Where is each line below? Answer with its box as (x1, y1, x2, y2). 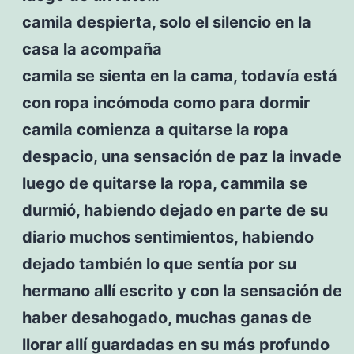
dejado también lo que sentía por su (21, 254, 296, 273)
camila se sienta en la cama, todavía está (21, 66, 337, 85)
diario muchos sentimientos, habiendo (21, 227, 314, 247)
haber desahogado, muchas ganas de (21, 307, 311, 327)
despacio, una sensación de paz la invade (21, 146, 341, 166)
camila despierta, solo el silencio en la (21, 12, 311, 32)
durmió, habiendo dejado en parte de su (21, 200, 328, 220)
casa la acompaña (21, 39, 162, 58)
